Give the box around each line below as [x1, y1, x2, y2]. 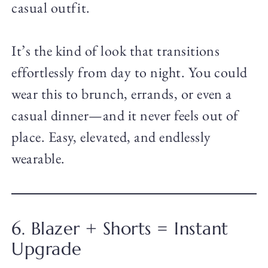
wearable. [11, 149, 65, 168]
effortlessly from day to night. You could [11, 63, 248, 82]
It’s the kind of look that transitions [11, 41, 220, 60]
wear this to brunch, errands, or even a [11, 84, 232, 103]
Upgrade [11, 238, 82, 260]
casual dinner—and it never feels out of [11, 106, 239, 125]
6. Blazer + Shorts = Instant [11, 218, 229, 240]
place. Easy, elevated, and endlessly [11, 127, 211, 147]
